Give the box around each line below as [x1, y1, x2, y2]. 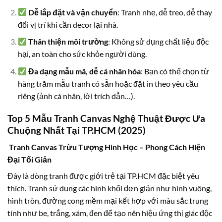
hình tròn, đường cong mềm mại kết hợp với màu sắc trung [7, 196, 208, 206]
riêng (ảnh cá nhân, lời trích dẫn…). [17, 91, 135, 101]
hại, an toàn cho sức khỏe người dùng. [17, 49, 147, 59]
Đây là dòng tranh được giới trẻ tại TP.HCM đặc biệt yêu [7, 171, 199, 181]
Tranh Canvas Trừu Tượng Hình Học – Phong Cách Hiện [7, 142, 205, 152]
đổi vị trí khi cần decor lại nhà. [17, 19, 118, 29]
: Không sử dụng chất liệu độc [108, 37, 209, 47]
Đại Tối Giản [7, 155, 52, 165]
